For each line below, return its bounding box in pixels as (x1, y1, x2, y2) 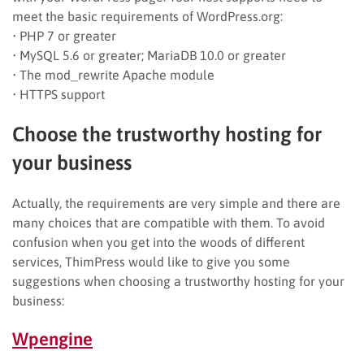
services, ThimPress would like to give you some (12, 253, 290, 269)
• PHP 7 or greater (12, 28, 116, 43)
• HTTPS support (12, 86, 105, 102)
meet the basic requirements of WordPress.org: (12, 8, 283, 24)
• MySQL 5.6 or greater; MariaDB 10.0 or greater (12, 47, 286, 63)
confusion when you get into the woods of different (12, 234, 305, 249)
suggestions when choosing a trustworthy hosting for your (12, 273, 344, 288)
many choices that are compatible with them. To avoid (12, 214, 325, 230)
